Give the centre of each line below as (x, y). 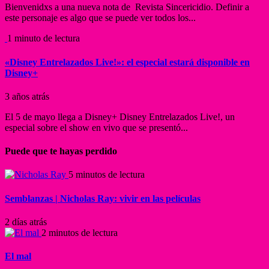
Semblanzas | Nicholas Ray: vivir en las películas (103, 198)
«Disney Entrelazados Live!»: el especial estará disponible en (127, 62)
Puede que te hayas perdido (61, 151)
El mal (18, 256)
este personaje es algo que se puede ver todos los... (100, 18)
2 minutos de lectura (80, 233)
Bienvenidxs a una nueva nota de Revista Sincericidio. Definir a (127, 7)
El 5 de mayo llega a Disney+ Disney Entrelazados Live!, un (120, 116)
